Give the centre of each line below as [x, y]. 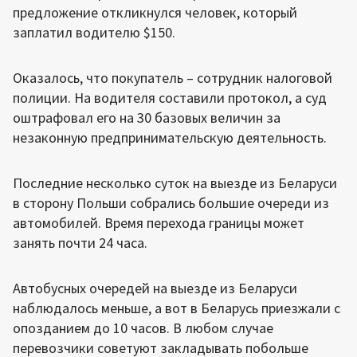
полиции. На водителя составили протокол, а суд [170, 97]
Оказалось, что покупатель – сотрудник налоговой [173, 77]
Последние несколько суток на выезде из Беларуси [175, 182]
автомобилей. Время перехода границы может [159, 222]
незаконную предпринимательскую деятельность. [170, 137]
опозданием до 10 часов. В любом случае [143, 328]
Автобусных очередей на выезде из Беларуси [155, 288]
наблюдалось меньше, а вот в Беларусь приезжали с [177, 308]
